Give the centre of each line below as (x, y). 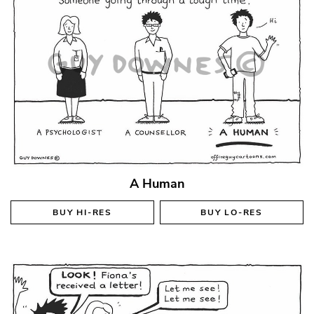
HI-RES (94, 212)
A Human (157, 183)
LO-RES (244, 212)
